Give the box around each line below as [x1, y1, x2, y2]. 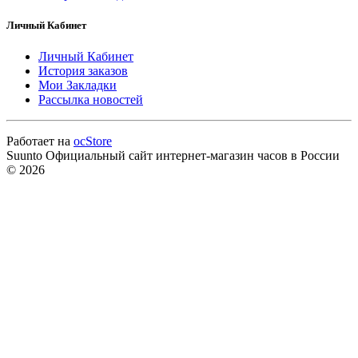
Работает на [6, 133, 74, 148]
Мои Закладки [38, 78, 117, 92]
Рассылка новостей [38, 92, 143, 106]
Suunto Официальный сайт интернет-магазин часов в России [6, 148, 340, 162]
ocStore [74, 133, 112, 148]
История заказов [38, 63, 128, 78]
